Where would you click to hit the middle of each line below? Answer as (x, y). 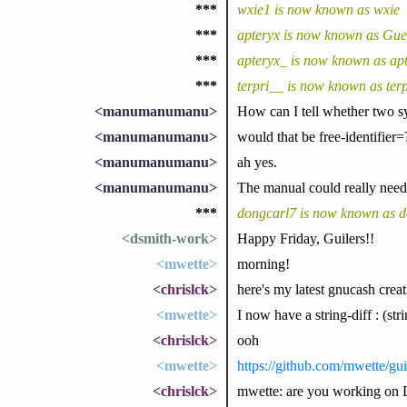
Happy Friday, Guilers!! (305, 238)
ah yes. (257, 162)
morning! (263, 263)
